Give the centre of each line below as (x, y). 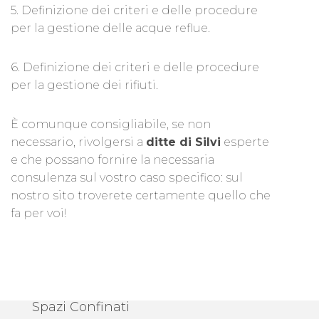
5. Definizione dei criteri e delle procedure (134, 11)
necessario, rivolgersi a (78, 142)
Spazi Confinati (81, 307)
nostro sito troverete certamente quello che (141, 196)
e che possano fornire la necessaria (113, 160)
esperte (245, 142)
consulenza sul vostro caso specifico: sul (127, 178)
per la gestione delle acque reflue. (110, 28)
